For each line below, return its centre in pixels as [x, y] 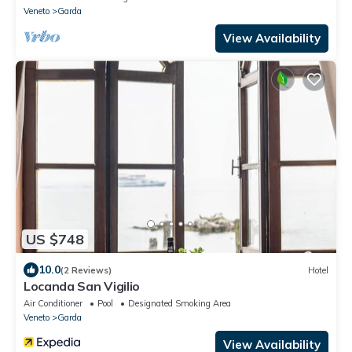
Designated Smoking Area [180, 304]
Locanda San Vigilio [82, 286]
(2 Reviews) [86, 270]
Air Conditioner [53, 304]
